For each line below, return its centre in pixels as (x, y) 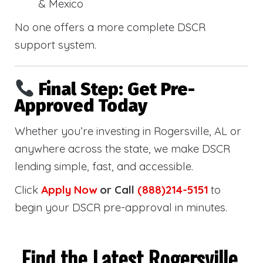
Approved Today (81, 106)
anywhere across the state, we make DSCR (122, 149)
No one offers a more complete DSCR (110, 27)
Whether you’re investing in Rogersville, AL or (128, 131)
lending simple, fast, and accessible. (104, 166)
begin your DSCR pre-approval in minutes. (121, 208)
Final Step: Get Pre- (117, 90)
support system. (55, 44)
